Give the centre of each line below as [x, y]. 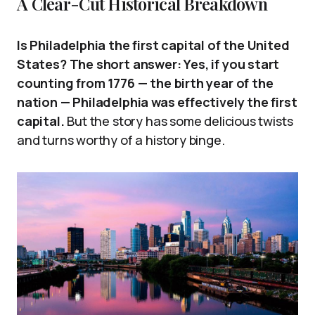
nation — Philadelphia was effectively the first [157, 102]
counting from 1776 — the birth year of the [145, 83]
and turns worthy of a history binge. [121, 140]
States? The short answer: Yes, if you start [148, 64]
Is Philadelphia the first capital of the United [153, 45]
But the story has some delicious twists [179, 121]
